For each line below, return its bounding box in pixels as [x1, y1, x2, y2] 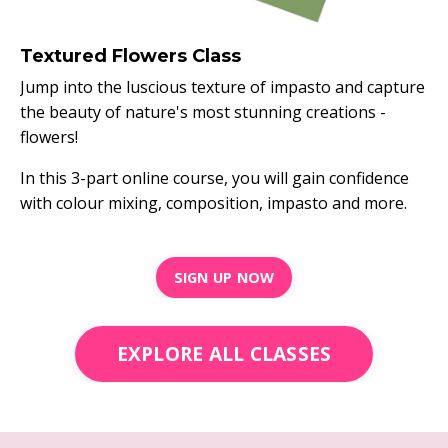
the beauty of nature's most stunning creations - [20, 101, 386, 124]
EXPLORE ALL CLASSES [116, 340, 332, 368]
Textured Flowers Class [20, 45, 241, 68]
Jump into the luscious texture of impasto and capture [20, 76, 425, 99]
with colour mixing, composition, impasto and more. [20, 192, 407, 215]
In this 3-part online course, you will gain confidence [20, 167, 409, 190]
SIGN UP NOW [173, 268, 275, 288]
